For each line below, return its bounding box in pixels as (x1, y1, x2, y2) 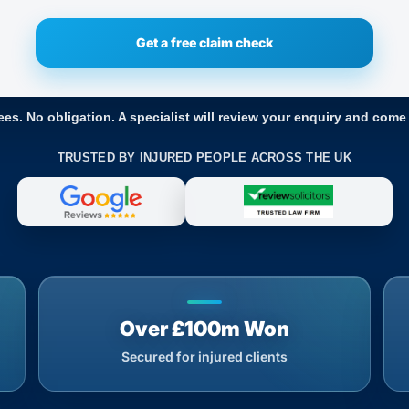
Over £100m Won (120, 317, 289, 341)
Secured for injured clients (121, 349, 288, 365)
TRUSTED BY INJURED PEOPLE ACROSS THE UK (57, 151, 352, 165)
